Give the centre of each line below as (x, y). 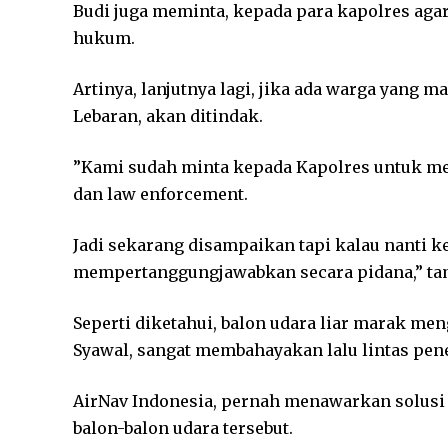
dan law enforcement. (161, 194)
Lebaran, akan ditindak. (168, 116)
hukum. (104, 38)
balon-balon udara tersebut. (183, 428)
